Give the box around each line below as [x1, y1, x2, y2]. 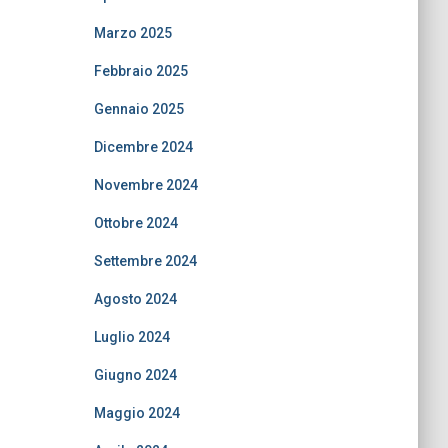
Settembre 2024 [93, 252, 197, 269]
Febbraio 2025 [93, 62, 188, 79]
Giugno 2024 [93, 366, 177, 383]
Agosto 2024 [93, 290, 177, 307]
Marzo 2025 [93, 24, 172, 41]
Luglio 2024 [93, 328, 170, 345]
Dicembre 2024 [93, 138, 193, 155]
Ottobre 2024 [93, 214, 178, 231]
